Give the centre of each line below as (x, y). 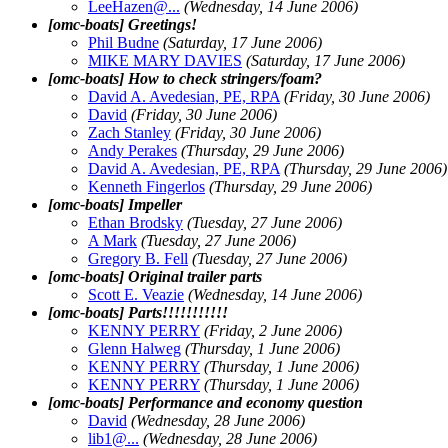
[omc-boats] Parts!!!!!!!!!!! (138, 312)
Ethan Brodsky (135, 222)
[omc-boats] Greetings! (122, 24)
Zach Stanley (129, 132)
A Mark (112, 240)
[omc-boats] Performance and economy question (205, 402)
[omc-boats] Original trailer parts (155, 276)
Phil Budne (123, 42)
